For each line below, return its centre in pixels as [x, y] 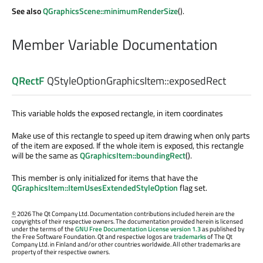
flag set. [193, 188]
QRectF [28, 81]
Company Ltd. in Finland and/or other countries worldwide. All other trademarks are [126, 244]
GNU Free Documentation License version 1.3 [138, 229]
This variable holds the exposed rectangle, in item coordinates [117, 113]
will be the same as [46, 156]
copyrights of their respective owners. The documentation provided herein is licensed [127, 221]
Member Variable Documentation [114, 44]
